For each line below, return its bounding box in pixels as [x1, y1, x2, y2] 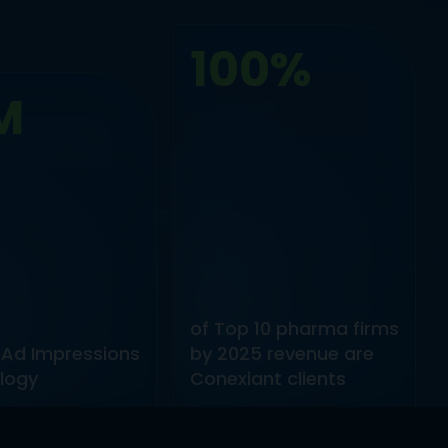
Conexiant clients [189, 366, 346, 391]
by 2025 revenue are [189, 341, 374, 366]
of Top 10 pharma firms [189, 316, 399, 341]
